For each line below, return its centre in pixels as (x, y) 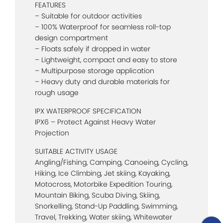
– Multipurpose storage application (95, 70)
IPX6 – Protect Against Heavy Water (95, 122)
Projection (52, 133)
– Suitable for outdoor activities (88, 16)
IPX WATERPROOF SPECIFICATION (88, 111)
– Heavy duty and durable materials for (102, 81)
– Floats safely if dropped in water (93, 49)
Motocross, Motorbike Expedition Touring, (104, 184)
